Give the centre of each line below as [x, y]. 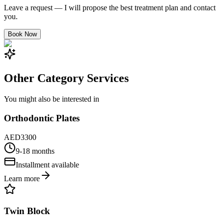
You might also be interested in [52, 99]
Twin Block [27, 211]
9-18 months [35, 151]
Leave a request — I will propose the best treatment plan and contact [110, 8]
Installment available [47, 165]
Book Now [22, 34]
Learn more [22, 178]
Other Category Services [66, 78]
